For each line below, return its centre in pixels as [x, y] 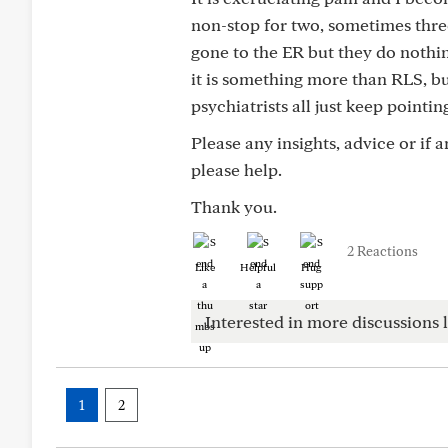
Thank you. [234, 206]
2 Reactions [382, 251]
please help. [236, 169]
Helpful [258, 267]
